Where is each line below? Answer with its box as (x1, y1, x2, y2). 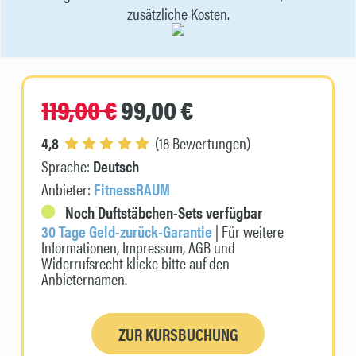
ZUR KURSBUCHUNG (118, 321, 238, 346)
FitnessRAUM (94, 176, 171, 200)
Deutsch (93, 153, 140, 177)
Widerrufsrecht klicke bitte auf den (41, 250, 230, 274)
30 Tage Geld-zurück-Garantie (41, 219, 213, 242)
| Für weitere (212, 219, 284, 242)
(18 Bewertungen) (151, 130, 250, 154)
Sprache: (41, 153, 94, 177)
